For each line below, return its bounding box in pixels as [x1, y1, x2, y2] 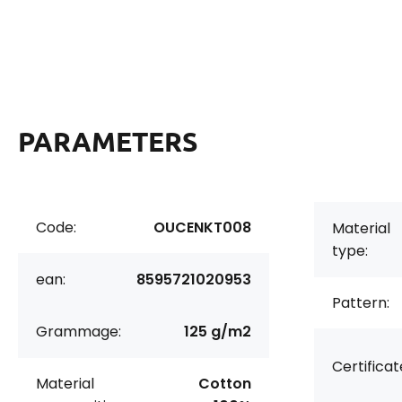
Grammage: [36, 321, 121, 342]
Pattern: [332, 293, 389, 313]
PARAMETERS [18, 125, 197, 158]
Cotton [198, 373, 251, 394]
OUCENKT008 [153, 217, 251, 238]
